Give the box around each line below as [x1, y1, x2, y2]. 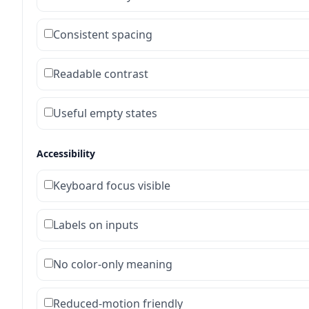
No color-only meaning [53, 256, 172, 272]
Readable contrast [53, 66, 148, 81]
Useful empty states [53, 105, 157, 121]
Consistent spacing [53, 26, 152, 42]
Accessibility [37, 146, 95, 160]
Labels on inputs [53, 217, 139, 232]
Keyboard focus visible [53, 177, 170, 193]
